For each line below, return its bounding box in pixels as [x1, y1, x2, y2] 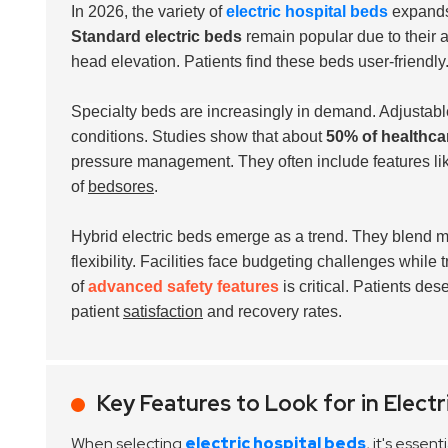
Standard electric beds [71, 28, 242, 45]
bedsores [88, 178, 154, 195]
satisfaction [123, 303, 203, 320]
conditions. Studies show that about [71, 128, 326, 145]
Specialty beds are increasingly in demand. [71, 103, 376, 120]
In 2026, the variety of [71, 3, 226, 20]
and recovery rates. [203, 303, 342, 320]
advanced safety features [88, 278, 279, 295]
